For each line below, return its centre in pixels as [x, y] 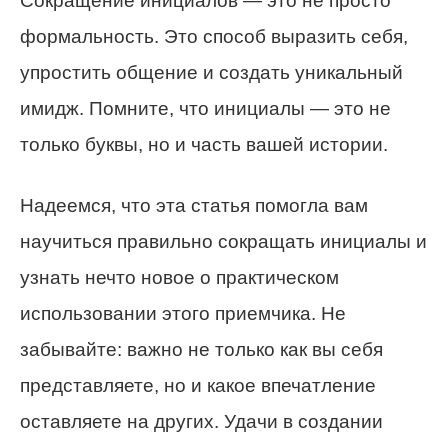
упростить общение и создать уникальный [211, 72]
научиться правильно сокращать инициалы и [223, 241]
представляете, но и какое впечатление [198, 385]
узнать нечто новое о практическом [179, 277]
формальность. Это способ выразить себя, [214, 36]
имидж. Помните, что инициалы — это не [205, 108]
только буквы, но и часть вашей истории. [204, 144]
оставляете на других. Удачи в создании [201, 421]
